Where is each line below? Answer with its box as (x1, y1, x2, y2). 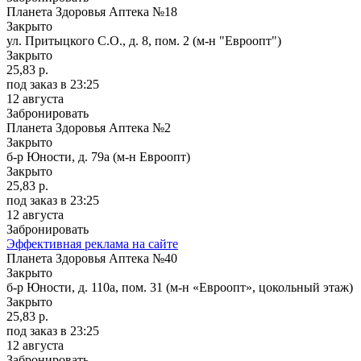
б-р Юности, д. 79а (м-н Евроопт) (6, 149, 190, 164)
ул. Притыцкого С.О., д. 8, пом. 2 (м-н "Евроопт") (6, 33, 281, 48)
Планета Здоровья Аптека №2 (6, 120, 171, 135)
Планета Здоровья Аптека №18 (6, 4, 177, 19)
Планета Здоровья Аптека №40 (6, 251, 177, 265)
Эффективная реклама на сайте (6, 236, 178, 251)
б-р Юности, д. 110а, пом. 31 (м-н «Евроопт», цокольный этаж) (6, 280, 353, 294)
